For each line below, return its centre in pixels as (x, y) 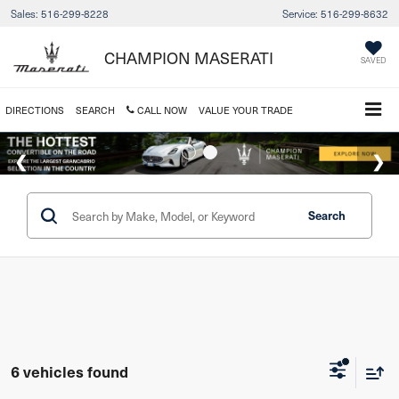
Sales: (24, 13)
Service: (300, 13)
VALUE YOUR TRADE (246, 110)
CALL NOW (161, 110)
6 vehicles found (69, 372)
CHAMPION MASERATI (189, 57)
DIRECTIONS (35, 110)
